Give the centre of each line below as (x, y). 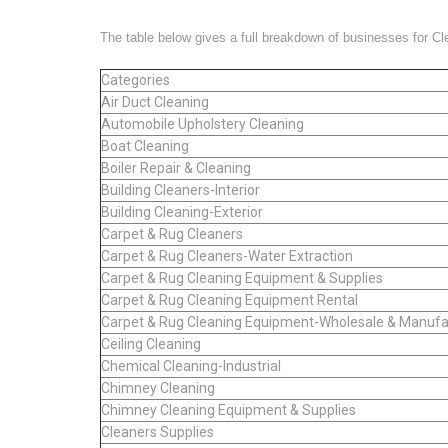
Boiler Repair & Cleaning (176, 167)
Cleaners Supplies (157, 431)
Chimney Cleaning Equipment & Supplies (228, 409)
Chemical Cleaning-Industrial (191, 365)
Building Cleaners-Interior (180, 189)
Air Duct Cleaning (155, 101)
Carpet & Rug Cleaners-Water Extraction (227, 255)
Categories (135, 79)
